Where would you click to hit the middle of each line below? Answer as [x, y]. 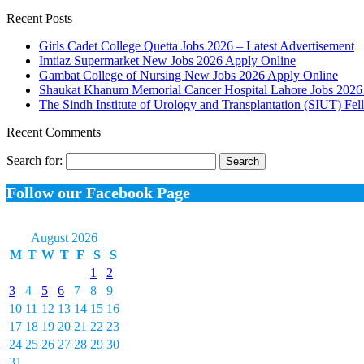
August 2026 [64, 237]
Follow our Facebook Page [98, 192]
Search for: [35, 161]
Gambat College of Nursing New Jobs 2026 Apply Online [188, 76]
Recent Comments [54, 132]
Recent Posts [39, 19]
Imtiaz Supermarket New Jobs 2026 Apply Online [167, 61]
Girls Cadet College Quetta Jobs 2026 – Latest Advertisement [197, 46]
